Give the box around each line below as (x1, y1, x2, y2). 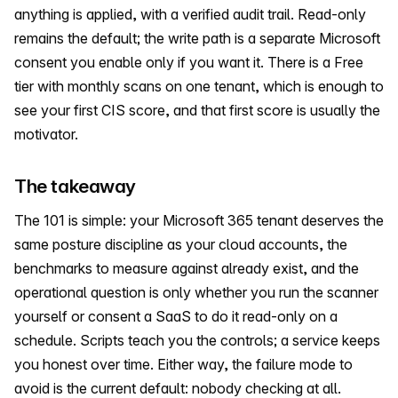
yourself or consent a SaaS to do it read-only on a (14, 307, 338, 326)
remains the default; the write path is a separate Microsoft (14, 29, 380, 48)
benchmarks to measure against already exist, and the (14, 259, 359, 278)
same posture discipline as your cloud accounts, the (14, 235, 347, 254)
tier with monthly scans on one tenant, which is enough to (14, 77, 384, 96)
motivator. (14, 125, 78, 144)
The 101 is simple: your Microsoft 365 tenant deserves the (14, 211, 384, 230)
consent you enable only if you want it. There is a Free (14, 53, 363, 72)
